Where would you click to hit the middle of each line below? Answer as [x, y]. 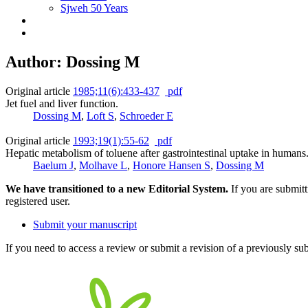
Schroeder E [146, 115]
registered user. [38, 201]
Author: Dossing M [73, 62]
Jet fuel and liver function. [62, 103]
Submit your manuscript [85, 224]
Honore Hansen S [172, 165]
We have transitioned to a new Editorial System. [117, 188]
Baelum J [53, 165]
